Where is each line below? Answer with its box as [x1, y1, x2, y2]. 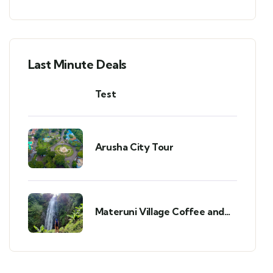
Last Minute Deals [27, 57, 127, 72]
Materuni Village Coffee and [94, 205, 225, 218]
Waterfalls [94, 218, 143, 231]
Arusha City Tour [94, 140, 174, 153]
